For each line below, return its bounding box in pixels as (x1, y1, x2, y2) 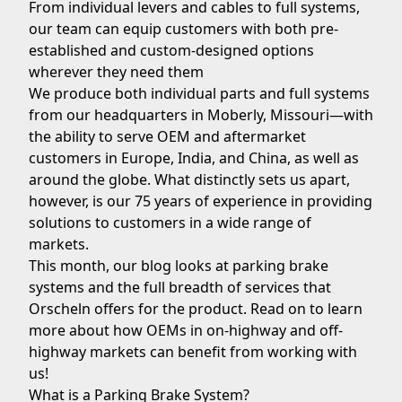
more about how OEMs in (29, 320, 206, 340)
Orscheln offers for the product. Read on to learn (29, 299, 363, 319)
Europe (121, 148, 170, 168)
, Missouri (263, 105, 329, 125)
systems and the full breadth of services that (29, 277, 331, 297)
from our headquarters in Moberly (29, 105, 263, 125)
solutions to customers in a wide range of (29, 213, 311, 232)
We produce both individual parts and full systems (29, 83, 370, 103)
